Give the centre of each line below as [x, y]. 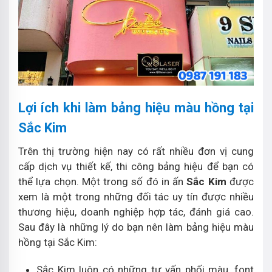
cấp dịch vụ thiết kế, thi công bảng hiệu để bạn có [136, 166]
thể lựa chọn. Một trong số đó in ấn [103, 181]
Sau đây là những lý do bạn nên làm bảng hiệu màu [136, 227]
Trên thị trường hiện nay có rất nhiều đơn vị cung [136, 151]
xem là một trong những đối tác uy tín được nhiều [136, 196]
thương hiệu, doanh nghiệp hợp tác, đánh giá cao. [136, 212]
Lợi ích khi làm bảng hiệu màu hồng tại [136, 107]
